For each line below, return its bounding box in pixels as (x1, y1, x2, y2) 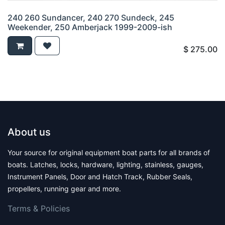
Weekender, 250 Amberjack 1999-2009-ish (8, 22, 172, 33)
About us (8, 126, 51, 139)
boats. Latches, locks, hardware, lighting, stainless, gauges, (8, 160, 203, 169)
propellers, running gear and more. (8, 184, 121, 193)
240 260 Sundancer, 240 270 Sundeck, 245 (8, 13, 174, 23)
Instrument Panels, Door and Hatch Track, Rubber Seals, (8, 172, 192, 181)
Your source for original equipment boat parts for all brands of (8, 148, 210, 157)
